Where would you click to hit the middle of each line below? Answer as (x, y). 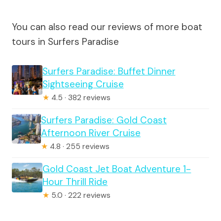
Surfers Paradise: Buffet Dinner (109, 71)
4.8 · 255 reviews (79, 146)
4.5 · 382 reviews (80, 97)
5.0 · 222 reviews (80, 195)
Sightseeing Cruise (83, 84)
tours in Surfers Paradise (65, 41)
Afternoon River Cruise (91, 133)
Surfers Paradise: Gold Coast (104, 120)
